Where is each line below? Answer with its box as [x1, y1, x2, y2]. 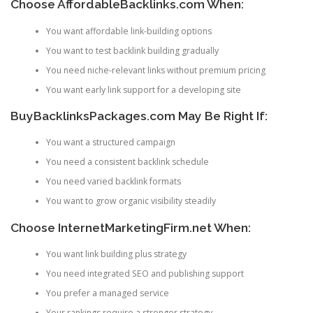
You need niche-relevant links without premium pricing [45, 64, 265, 76]
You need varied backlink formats [45, 175, 181, 188]
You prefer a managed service [45, 287, 169, 300]
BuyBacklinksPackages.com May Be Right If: [10, 109, 268, 124]
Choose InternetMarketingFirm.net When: [10, 220, 251, 235]
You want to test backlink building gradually [45, 44, 219, 57]
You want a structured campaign [45, 136, 175, 149]
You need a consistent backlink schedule [45, 156, 209, 168]
